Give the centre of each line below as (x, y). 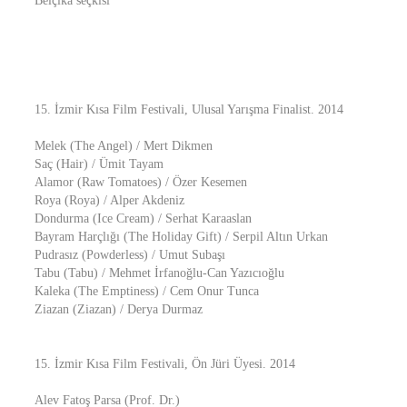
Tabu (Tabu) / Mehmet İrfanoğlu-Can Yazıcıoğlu (159, 273)
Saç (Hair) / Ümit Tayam (99, 164)
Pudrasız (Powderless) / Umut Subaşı (130, 255)
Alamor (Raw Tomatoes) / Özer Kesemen (141, 182)
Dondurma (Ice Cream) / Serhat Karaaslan (143, 218)
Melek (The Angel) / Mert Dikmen (124, 146)
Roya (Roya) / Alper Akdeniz (109, 200)
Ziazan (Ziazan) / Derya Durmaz (119, 309)
